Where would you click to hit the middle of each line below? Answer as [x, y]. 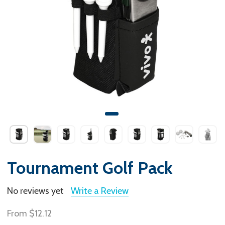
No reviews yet [35, 191]
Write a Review [100, 191]
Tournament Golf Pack [90, 168]
